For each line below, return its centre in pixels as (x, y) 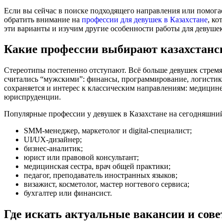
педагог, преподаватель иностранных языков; (101, 175)
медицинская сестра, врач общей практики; (97, 166)
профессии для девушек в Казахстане (145, 19)
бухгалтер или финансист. (68, 193)
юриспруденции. (32, 97)
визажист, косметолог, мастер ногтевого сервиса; (107, 184)
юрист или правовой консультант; (81, 158)
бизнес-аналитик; (53, 149)
